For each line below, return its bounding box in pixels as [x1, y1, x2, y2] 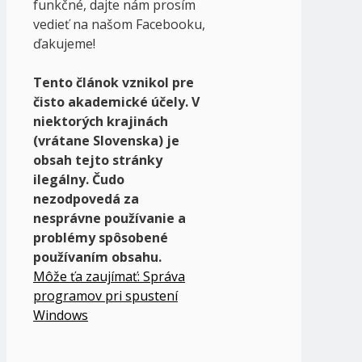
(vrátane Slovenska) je [33, 132, 179, 150]
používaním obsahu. [33, 248, 162, 267]
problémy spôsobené [33, 229, 168, 247]
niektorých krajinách [33, 112, 168, 131]
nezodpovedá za [33, 190, 139, 208]
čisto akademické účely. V [33, 93, 200, 112]
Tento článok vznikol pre [33, 74, 194, 92]
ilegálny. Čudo [33, 170, 124, 189]
